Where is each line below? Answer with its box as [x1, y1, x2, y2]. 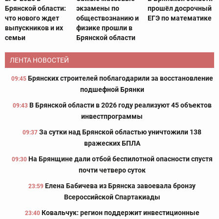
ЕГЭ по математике [147, 14, 212, 22]
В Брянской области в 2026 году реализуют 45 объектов [29, 101, 212, 109]
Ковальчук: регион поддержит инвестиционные [41, 209, 199, 217]
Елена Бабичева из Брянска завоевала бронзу [45, 182, 196, 190]
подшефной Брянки [80, 86, 144, 94]
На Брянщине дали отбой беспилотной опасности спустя [28, 155, 213, 163]
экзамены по [76, 4, 119, 13]
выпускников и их [5, 24, 63, 32]
